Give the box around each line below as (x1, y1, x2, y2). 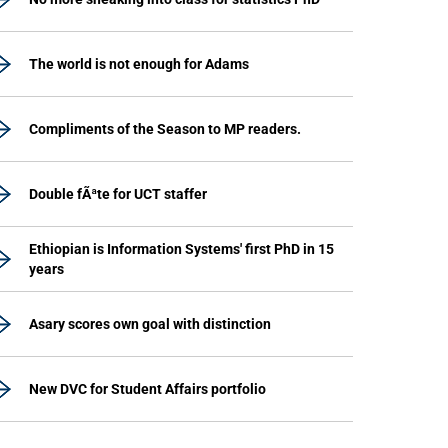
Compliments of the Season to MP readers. (29, 121, 301, 137)
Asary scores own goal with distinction (29, 316, 271, 332)
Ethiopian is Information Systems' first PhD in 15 (29, 241, 334, 257)
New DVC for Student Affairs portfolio (29, 381, 266, 397)
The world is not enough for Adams (29, 56, 249, 72)
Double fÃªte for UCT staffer (29, 186, 207, 202)
